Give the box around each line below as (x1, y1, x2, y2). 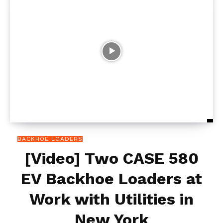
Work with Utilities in (29, 189, 194, 209)
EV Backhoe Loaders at (21, 169, 202, 188)
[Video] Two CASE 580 (24, 148, 199, 168)
